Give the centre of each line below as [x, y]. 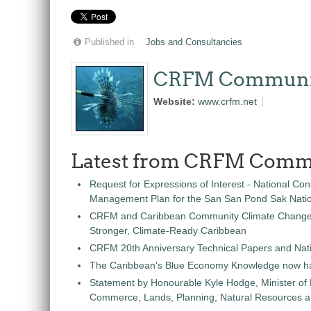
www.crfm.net [227, 101]
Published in [109, 42]
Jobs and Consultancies [194, 42]
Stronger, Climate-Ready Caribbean [168, 230]
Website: [176, 101]
